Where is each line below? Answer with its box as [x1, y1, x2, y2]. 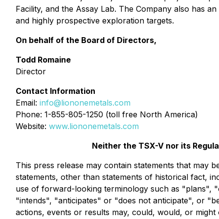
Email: [16, 98, 40, 108]
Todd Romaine [16, 55, 71, 65]
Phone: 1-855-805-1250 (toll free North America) [16, 109, 198, 119]
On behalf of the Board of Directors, [16, 35, 156, 45]
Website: [16, 121, 49, 131]
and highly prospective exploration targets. [16, 16, 174, 25]
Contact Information [16, 86, 95, 96]
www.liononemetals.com [49, 121, 139, 131]
